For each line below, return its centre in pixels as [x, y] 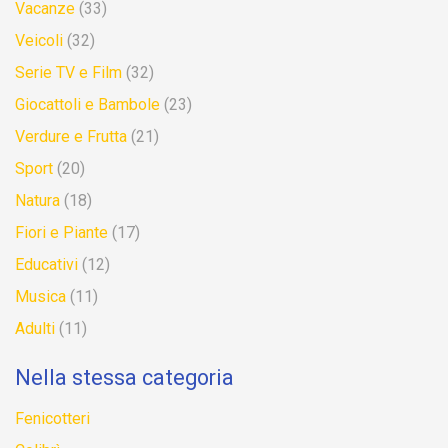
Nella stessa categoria [124, 377]
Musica [40, 296]
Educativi [46, 264]
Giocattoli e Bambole [87, 104]
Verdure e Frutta [71, 136]
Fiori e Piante [61, 232]
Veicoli [39, 40]
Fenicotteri [52, 418]
